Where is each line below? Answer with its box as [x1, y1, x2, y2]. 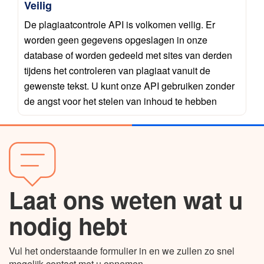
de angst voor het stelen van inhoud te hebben [24, 94, 217, 108]
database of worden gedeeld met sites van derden [24, 48, 232, 62]
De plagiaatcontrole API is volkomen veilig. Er [24, 17, 215, 31]
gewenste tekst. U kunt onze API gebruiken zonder [24, 78, 235, 93]
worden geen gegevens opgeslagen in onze [24, 32, 207, 47]
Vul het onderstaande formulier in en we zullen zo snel [9, 243, 235, 258]
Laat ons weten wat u [9, 182, 243, 216]
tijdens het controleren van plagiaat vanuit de [24, 63, 210, 77]
